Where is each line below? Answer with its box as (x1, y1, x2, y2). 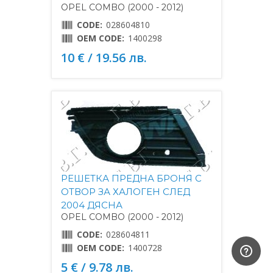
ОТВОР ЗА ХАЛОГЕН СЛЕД (61, 185, 190, 197)
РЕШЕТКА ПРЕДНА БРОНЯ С (61, 172, 202, 184)
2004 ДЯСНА (61, 199, 122, 211)
